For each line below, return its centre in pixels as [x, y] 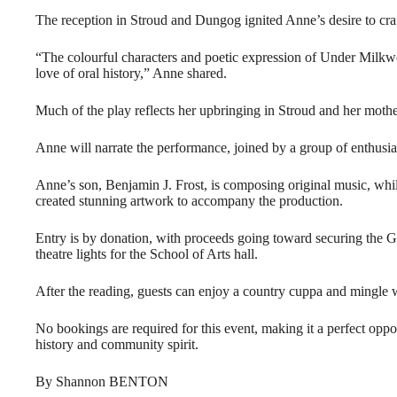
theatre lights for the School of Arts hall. [147, 253]
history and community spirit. [117, 344]
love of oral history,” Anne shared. [131, 73]
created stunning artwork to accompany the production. [189, 200]
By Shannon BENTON [102, 381]
